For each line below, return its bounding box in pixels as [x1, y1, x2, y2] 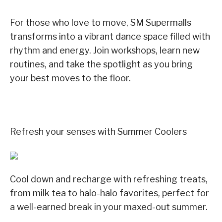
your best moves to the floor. [10, 72, 131, 83]
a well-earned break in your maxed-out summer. [10, 201, 208, 212]
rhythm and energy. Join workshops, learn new [10, 45, 200, 55]
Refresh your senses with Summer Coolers [10, 126, 187, 137]
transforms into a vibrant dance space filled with [10, 31, 210, 42]
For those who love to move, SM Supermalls [10, 17, 191, 28]
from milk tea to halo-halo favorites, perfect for [10, 187, 209, 198]
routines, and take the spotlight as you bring [10, 58, 193, 69]
